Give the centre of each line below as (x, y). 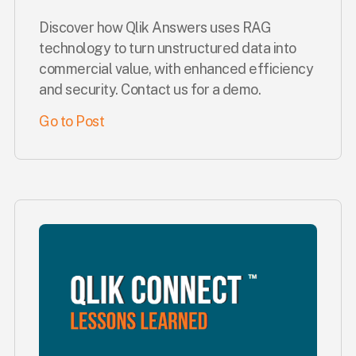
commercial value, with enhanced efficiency (176, 68)
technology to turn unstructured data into (168, 48)
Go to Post (72, 121)
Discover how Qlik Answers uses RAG (155, 27)
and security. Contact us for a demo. (150, 89)
